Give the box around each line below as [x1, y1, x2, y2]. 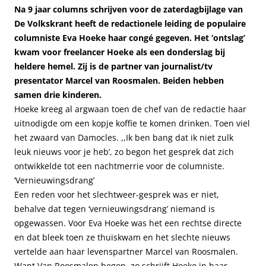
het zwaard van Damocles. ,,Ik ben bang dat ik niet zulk [14, 132, 233, 143]
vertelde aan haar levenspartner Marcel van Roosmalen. [14, 246, 238, 257]
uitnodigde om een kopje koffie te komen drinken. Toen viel [14, 118, 250, 129]
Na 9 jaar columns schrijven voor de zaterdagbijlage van [14, 4, 243, 15]
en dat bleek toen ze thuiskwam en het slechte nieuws [14, 232, 230, 243]
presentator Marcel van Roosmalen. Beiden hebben [14, 75, 224, 86]
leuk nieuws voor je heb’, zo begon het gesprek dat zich [14, 146, 234, 157]
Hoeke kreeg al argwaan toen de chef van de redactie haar [14, 103, 246, 115]
